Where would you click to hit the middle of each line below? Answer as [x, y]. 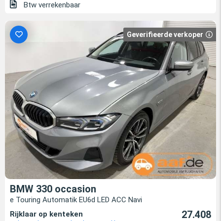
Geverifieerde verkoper [165, 35]
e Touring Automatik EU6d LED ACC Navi [76, 200]
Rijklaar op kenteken [46, 214]
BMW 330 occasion [53, 189]
